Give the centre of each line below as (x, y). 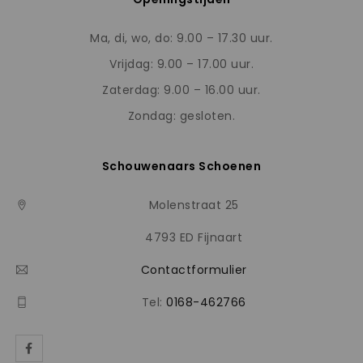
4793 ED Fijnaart (194, 237)
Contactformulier (194, 269)
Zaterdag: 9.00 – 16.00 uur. (181, 90)
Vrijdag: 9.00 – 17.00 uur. (181, 64)
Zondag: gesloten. (181, 115)
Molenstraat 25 (194, 205)
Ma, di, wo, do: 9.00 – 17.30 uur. (181, 38)
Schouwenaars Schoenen (181, 166)
